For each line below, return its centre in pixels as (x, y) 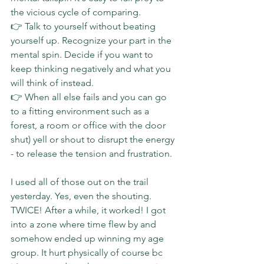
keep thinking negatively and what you (92, 68)
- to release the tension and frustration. (91, 153)
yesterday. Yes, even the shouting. (82, 196)
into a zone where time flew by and (85, 224)
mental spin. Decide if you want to (83, 54)
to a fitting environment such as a (81, 111)
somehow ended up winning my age (88, 238)
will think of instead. (52, 82)
